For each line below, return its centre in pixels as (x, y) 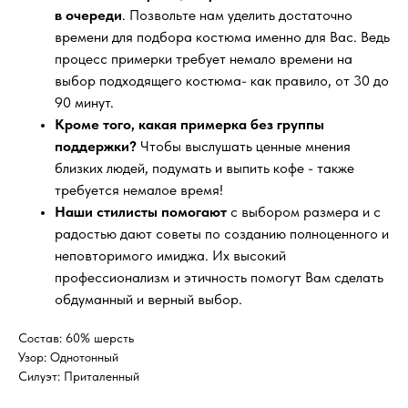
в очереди (88, 15)
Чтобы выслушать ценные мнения (244, 146)
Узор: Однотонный (68, 357)
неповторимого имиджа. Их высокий (170, 255)
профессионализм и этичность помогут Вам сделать (219, 277)
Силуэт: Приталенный (79, 376)
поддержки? (96, 146)
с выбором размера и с (306, 211)
